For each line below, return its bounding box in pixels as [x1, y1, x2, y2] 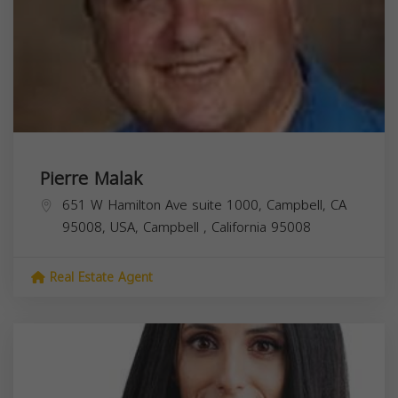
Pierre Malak [40, 161, 142, 195]
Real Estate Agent [45, 265, 153, 290]
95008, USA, [62, 214, 143, 240]
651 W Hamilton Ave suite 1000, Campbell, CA [62, 192, 346, 218]
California [211, 214, 271, 240]
